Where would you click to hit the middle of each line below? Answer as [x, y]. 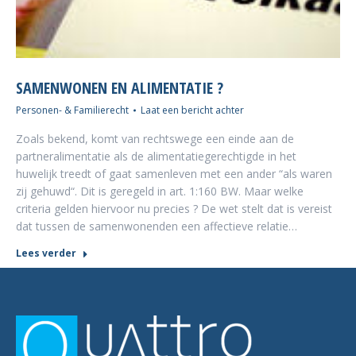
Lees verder [46, 253]
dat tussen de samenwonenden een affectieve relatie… [157, 226]
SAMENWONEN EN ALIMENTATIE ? [120, 88]
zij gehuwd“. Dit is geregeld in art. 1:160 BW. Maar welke [160, 191]
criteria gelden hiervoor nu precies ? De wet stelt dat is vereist [174, 209]
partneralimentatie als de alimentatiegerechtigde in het [156, 156]
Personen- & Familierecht [72, 110]
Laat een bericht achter [192, 110]
